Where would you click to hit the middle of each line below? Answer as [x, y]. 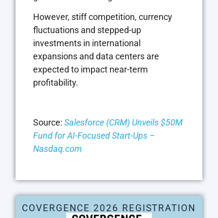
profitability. [56, 82]
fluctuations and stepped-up [87, 30]
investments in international [87, 43]
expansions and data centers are [96, 56]
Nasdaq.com [57, 149]
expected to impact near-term [91, 69]
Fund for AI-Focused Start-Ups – [94, 136]
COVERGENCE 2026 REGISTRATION [109, 208]
